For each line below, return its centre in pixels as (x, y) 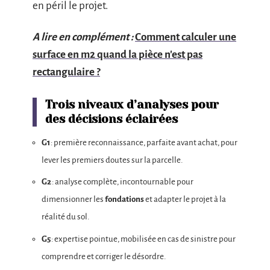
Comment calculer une (186, 37)
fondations (124, 199)
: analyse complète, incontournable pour (122, 182)
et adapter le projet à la (185, 199)
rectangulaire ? (66, 72)
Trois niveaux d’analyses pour (132, 105)
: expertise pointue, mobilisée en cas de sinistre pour (143, 239)
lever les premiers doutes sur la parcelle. (112, 160)
